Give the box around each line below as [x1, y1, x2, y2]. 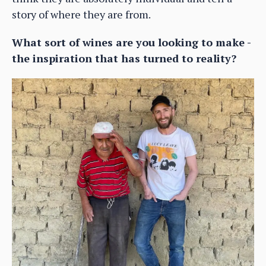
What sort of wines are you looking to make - [12, 34, 251, 49]
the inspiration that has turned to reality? [12, 50, 236, 65]
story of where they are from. [12, 7, 151, 21]
